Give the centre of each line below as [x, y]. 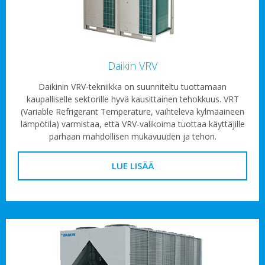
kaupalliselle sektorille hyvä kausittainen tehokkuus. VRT [132, 99]
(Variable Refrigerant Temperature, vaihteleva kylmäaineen [132, 112]
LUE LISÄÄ [132, 166]
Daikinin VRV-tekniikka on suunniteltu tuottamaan [132, 87]
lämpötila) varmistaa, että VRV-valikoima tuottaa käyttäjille [132, 124]
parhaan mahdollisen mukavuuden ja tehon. [132, 137]
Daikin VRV [132, 66]
